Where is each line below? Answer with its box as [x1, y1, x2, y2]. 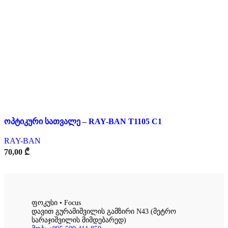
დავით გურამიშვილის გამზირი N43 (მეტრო [32, 208, 176, 216]
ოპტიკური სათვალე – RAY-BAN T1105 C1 [4, 117, 162, 126]
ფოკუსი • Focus [32, 199, 81, 207]
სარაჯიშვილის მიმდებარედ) [32, 216, 126, 224]
